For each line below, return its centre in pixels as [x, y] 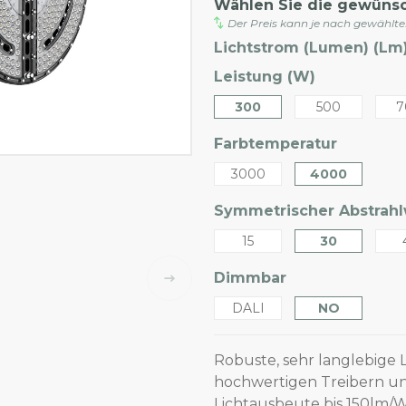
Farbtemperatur [275, 143]
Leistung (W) [265, 76]
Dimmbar [250, 277]
